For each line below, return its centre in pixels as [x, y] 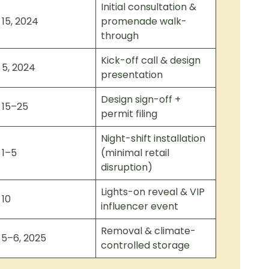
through [120, 36]
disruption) [127, 167]
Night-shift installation [153, 138]
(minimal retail [135, 153]
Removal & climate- [148, 231]
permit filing [129, 114]
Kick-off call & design [151, 60]
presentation [132, 75]
